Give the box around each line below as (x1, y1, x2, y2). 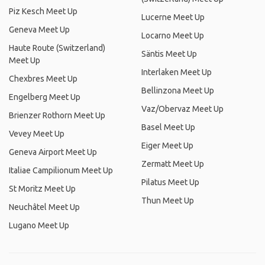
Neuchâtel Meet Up (9, 202, 80, 212)
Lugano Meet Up (9, 221, 69, 230)
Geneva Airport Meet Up (9, 147, 97, 157)
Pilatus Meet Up (141, 177, 199, 187)
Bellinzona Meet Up (141, 86, 214, 95)
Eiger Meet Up (141, 141, 193, 150)
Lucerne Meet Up (141, 12, 205, 22)
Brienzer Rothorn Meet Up (9, 111, 105, 120)
